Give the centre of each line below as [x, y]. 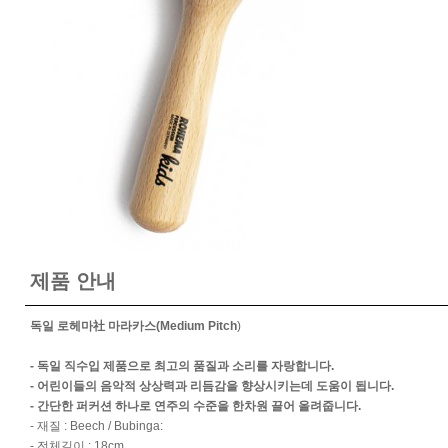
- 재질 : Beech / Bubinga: [96, 426]
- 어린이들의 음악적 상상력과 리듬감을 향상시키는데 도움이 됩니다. [212, 386]
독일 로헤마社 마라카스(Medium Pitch [133, 326]
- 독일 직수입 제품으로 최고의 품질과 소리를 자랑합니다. [182, 366]
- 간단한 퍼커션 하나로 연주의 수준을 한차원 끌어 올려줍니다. [195, 406]
